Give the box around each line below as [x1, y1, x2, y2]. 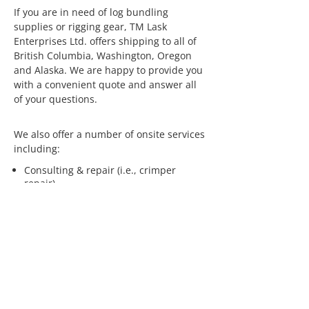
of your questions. [14, 92, 97, 106]
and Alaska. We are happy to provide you [14, 63, 203, 77]
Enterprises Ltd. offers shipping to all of [14, 34, 197, 48]
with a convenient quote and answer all [14, 78, 197, 91]
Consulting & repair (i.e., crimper [24, 163, 176, 177]
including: [14, 142, 60, 155]
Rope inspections [24, 190, 103, 203]
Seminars [24, 203, 68, 216]
